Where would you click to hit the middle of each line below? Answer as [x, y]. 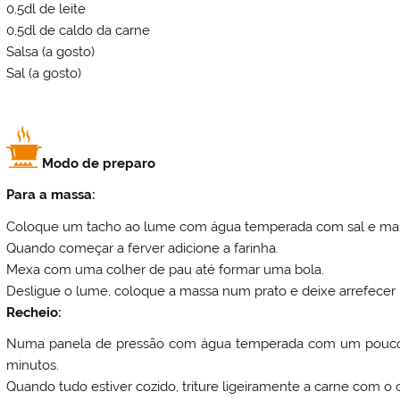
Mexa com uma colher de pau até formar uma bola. [166, 269]
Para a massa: [51, 195]
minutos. [33, 366]
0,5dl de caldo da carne [79, 31]
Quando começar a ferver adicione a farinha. [143, 248]
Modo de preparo [99, 163]
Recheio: [34, 312]
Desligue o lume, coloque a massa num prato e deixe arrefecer [201, 291]
